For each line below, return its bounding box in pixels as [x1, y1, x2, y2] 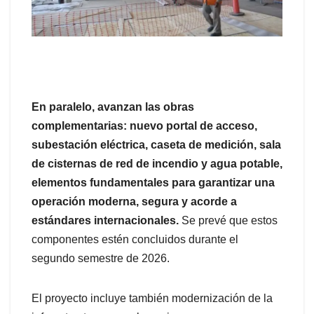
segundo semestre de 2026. [32, 252, 170, 264]
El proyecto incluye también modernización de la [32, 292, 273, 304]
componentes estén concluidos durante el [32, 233, 238, 245]
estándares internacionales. [32, 214, 179, 226]
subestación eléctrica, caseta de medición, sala [32, 138, 281, 151]
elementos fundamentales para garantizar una [32, 176, 275, 189]
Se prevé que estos [179, 214, 278, 226]
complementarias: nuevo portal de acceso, [32, 119, 257, 132]
